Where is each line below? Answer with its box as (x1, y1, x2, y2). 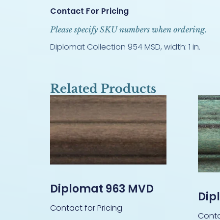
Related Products (50, 81, 156, 96)
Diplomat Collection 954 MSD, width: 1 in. (50, 41, 200, 53)
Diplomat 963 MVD (50, 181, 154, 196)
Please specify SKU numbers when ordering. (50, 24, 207, 34)
